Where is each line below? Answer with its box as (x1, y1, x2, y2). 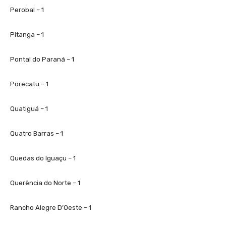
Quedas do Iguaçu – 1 (10, 154, 76, 162)
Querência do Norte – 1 (10, 179, 80, 187)
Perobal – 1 (10, 6, 44, 14)
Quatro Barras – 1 (10, 129, 63, 137)
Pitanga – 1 (10, 30, 44, 38)
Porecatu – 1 (10, 80, 48, 88)
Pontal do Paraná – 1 (10, 55, 74, 63)
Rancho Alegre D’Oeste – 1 (10, 203, 91, 211)
